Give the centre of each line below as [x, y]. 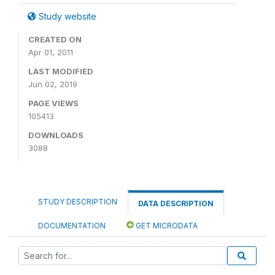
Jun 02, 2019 [53, 84]
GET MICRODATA [166, 226]
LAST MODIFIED [61, 71]
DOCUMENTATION [72, 226]
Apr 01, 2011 [51, 52]
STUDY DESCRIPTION [78, 202]
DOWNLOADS [56, 135]
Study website [66, 16]
